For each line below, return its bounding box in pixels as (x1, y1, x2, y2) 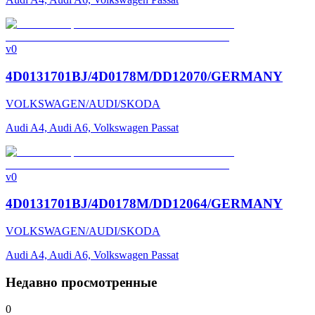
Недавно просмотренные (6, 274, 157, 290)
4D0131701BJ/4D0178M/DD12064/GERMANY (6, 196, 283, 212)
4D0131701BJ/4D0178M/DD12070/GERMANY (6, 68, 283, 84)
